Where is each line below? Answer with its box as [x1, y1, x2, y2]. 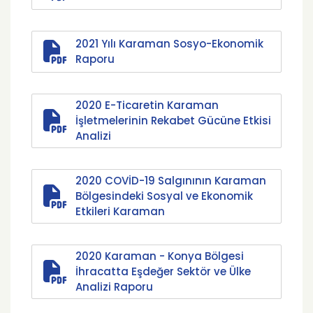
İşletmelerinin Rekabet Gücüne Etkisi [75, 113, 271, 128]
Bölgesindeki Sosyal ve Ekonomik [75, 189, 253, 203]
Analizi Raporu [75, 279, 153, 294]
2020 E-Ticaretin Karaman [75, 98, 219, 112]
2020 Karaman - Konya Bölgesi [75, 249, 244, 263]
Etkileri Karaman [75, 204, 165, 219]
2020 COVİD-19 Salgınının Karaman [75, 173, 266, 188]
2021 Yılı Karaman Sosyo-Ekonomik [75, 36, 263, 51]
